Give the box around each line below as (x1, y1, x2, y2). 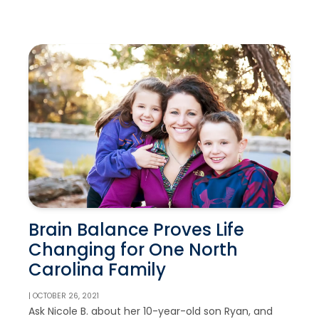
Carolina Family (28, 257, 166, 281)
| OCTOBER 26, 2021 (28, 290, 99, 301)
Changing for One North (28, 237, 238, 261)
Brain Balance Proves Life (28, 217, 244, 241)
